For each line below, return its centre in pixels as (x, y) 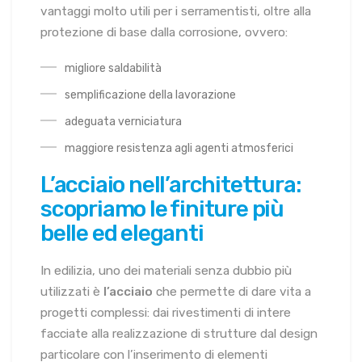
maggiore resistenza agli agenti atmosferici (179, 148)
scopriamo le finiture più (162, 208)
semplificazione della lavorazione (150, 95)
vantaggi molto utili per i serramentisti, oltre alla (176, 11)
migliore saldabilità (113, 68)
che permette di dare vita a (232, 292)
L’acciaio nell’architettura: (171, 184)
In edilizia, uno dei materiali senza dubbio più (166, 271)
